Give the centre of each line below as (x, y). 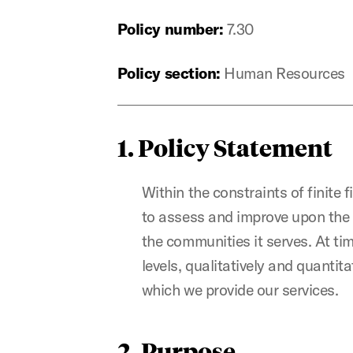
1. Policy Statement (225, 147)
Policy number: (170, 29)
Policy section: (169, 73)
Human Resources (282, 73)
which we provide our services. (240, 290)
